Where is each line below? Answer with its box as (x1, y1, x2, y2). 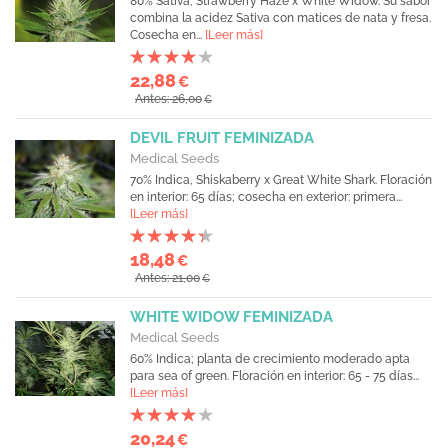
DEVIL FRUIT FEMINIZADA (130, 129, 314, 147)
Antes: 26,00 (135, 92, 202, 106)
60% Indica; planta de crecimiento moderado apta (130, 352, 410, 366)
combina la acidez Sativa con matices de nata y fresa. (130, 11, 431, 25)
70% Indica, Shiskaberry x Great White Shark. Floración (130, 173, 432, 187)
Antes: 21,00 (135, 271, 200, 285)
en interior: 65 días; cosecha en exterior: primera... (130, 190, 402, 204)
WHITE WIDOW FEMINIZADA (130, 308, 333, 326)
